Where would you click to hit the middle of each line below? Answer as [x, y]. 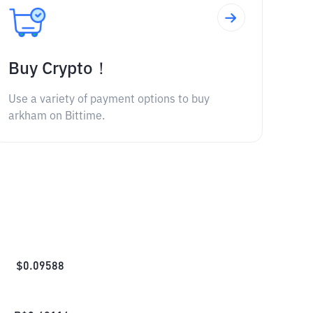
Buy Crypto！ [59, 69]
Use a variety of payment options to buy [109, 100]
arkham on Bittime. [56, 117]
